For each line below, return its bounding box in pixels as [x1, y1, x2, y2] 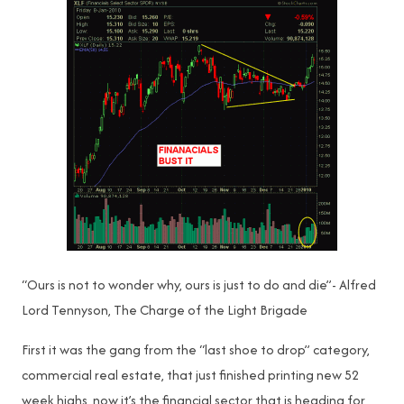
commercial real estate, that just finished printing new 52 [22, 365, 359, 384]
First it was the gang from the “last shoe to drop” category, [22, 340, 370, 359]
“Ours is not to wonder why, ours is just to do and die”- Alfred [22, 275, 376, 294]
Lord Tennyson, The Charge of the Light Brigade [22, 300, 308, 319]
